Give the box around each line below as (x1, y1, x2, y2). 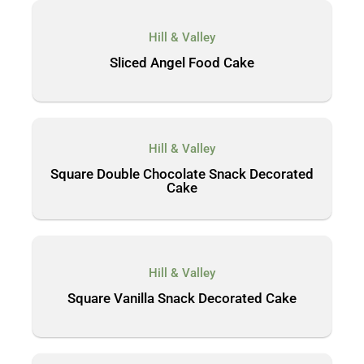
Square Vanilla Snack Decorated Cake (67, 290, 297, 306)
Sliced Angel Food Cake (110, 54, 254, 71)
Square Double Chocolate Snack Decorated (50, 165, 314, 182)
